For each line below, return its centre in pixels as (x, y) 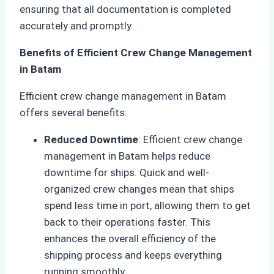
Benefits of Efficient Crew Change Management (136, 53)
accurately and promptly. (76, 26)
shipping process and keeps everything (133, 255)
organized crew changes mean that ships (139, 189)
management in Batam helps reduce (127, 156)
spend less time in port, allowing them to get (147, 206)
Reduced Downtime (91, 140)
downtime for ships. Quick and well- (127, 173)
